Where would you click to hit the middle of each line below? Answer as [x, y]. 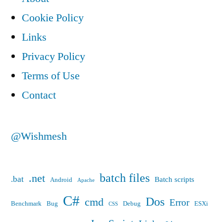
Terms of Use [51, 76]
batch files [125, 178]
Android [61, 180]
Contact [39, 95]
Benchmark [26, 204]
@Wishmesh [39, 136]
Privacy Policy [54, 56]
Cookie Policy [53, 18]
